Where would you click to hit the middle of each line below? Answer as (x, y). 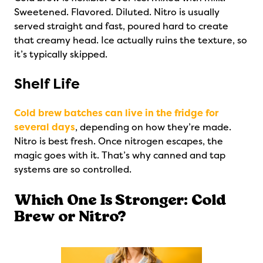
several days (45, 127)
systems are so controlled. (73, 169)
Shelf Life (47, 84)
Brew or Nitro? (70, 215)
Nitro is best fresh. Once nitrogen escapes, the (119, 141)
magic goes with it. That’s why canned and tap (120, 155)
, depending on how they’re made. (153, 127)
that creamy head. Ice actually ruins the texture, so (131, 40)
